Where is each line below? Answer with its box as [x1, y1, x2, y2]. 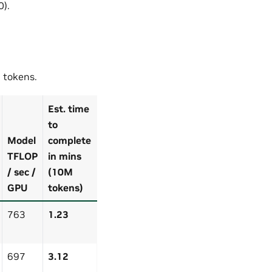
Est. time [48, 102, 89, 115]
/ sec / [7, 165, 36, 178]
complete [48, 134, 91, 146]
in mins [48, 149, 81, 162]
